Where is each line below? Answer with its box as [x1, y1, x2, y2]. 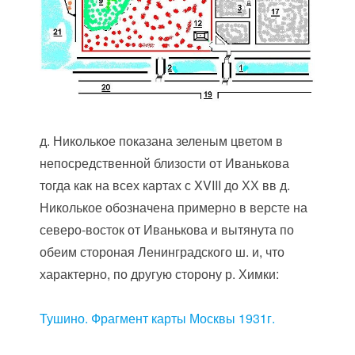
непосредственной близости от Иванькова [40, 154, 290, 173]
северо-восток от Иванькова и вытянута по [40, 220, 295, 239]
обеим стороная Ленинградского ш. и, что [40, 242, 285, 261]
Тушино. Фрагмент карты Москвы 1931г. [40, 309, 276, 328]
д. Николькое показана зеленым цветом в [40, 132, 284, 151]
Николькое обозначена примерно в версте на [40, 198, 308, 217]
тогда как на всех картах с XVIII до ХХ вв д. [40, 176, 291, 195]
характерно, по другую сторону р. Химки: [40, 265, 280, 284]
